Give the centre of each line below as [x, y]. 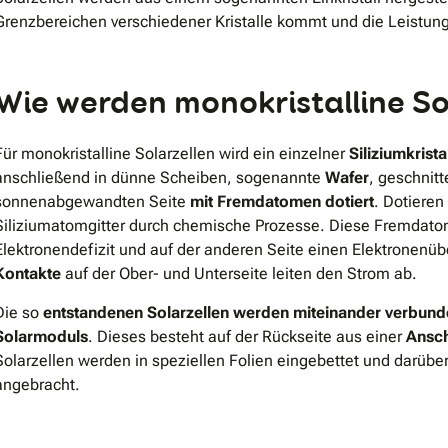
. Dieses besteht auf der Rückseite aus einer [247, 336]
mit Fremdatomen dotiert [282, 201]
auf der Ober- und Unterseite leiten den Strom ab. [239, 273]
